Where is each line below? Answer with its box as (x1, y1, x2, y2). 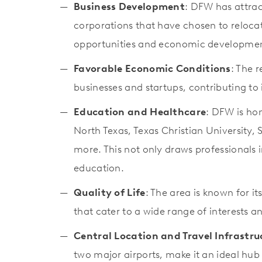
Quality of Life (74, 187, 146, 199)
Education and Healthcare (74, 106, 206, 118)
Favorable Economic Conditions (74, 63, 231, 75)
